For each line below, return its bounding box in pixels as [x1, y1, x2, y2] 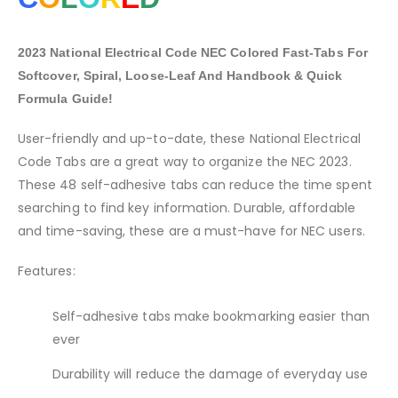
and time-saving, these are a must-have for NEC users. [18, 221, 365, 240]
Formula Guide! [18, 92, 113, 107]
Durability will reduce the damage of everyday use [52, 364, 368, 383]
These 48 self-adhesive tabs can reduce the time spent [18, 175, 372, 194]
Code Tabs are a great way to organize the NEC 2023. [18, 152, 352, 171]
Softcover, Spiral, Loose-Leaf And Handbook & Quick [18, 68, 343, 84]
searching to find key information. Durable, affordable [18, 198, 355, 217]
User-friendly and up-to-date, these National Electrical [18, 129, 361, 147]
